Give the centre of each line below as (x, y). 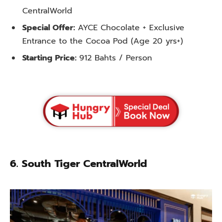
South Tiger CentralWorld (86, 164)
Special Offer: (50, 28)
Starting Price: (51, 58)
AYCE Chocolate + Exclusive (131, 28)
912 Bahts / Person (116, 58)
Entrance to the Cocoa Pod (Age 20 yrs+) (103, 41)
